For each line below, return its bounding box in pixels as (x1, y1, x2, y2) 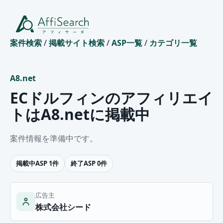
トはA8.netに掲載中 (10, 104, 150, 124)
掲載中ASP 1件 (16, 158, 59, 168)
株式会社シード (35, 201, 91, 213)
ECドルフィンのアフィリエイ (10, 87, 213, 108)
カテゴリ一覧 (149, 37, 197, 48)
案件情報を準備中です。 (10, 132, 98, 144)
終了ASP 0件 (71, 158, 107, 168)
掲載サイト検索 (49, 37, 105, 48)
